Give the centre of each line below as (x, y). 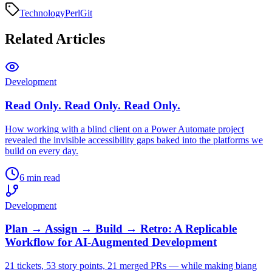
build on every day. (42, 151)
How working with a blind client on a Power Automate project (124, 129)
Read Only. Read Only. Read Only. (93, 105)
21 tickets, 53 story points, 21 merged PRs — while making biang (131, 266)
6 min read (40, 177)
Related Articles (55, 39)
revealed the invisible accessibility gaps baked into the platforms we (134, 140)
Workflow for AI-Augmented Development (111, 242)
